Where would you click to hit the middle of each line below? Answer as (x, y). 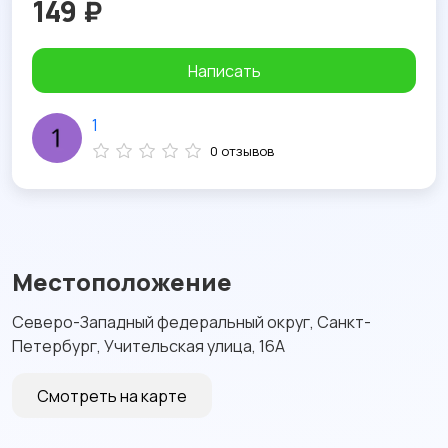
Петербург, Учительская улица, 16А (148, 346)
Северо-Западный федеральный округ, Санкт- (191, 322)
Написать (224, 70)
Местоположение (122, 281)
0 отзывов (242, 151)
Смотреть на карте (112, 395)
